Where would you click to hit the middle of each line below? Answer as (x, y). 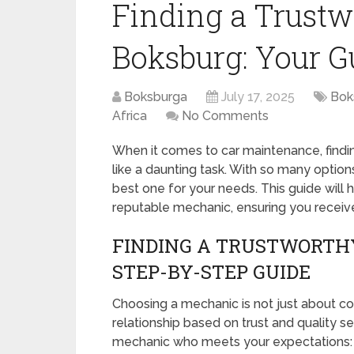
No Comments (225, 116)
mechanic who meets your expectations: (232, 342)
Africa (130, 116)
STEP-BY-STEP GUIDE (211, 272)
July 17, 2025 (258, 97)
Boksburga (156, 97)
